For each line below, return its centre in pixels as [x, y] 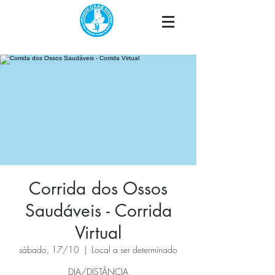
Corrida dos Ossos [98, 188]
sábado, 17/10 [49, 250]
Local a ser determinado [134, 250]
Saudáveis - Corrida [98, 211]
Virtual [98, 233]
